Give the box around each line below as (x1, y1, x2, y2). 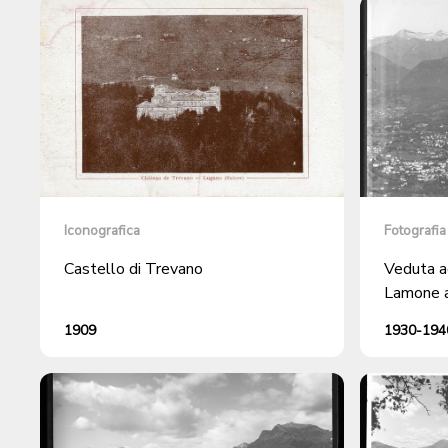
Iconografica (64, 221, 140, 241)
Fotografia (384, 221, 446, 241)
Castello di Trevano (64, 258, 203, 281)
